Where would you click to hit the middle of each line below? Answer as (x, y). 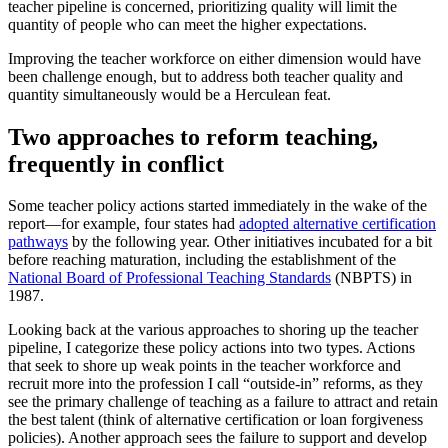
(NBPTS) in (371, 278)
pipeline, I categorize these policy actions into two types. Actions (211, 348)
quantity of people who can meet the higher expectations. (187, 24)
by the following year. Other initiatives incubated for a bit (250, 242)
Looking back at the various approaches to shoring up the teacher (213, 330)
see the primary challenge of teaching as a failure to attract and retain (223, 402)
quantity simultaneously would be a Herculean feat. (169, 94)
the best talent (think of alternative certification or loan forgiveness (215, 420)
